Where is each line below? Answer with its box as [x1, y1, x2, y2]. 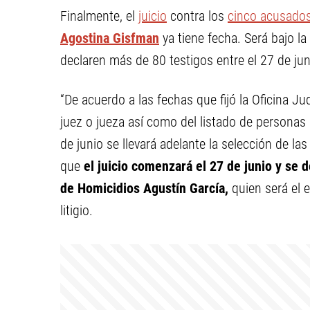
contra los [167, 8, 228, 24]
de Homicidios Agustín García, [60, 180, 232, 197]
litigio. [60, 202, 93, 219]
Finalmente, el [60, 8, 138, 24]
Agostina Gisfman [60, 30, 159, 46]
